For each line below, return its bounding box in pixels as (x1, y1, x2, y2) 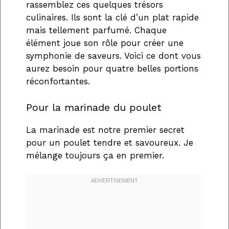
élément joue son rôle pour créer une (26, 38, 184, 49)
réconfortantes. (26, 76, 90, 87)
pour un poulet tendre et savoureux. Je (26, 137, 193, 148)
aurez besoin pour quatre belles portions (26, 63, 198, 74)
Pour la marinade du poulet (26, 101, 162, 113)
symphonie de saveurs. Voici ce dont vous (26, 51, 201, 61)
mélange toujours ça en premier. (26, 150, 164, 161)
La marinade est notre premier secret (26, 124, 185, 135)
